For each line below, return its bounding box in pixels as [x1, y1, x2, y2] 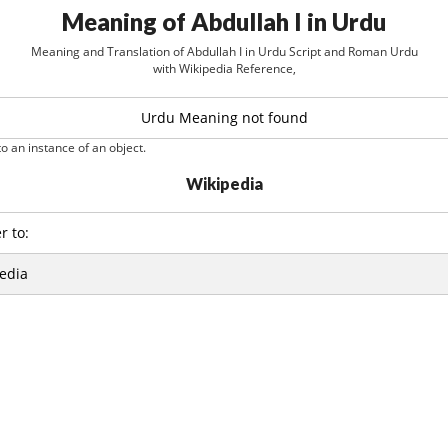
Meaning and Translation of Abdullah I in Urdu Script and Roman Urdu [30, 43, 418, 60]
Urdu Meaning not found [140, 108, 308, 127]
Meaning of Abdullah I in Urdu [62, 7, 386, 36]
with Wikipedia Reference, [152, 60, 296, 77]
